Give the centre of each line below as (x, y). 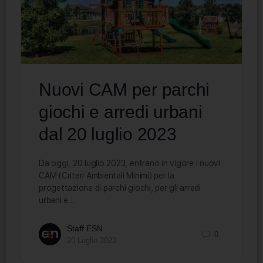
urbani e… (57, 200)
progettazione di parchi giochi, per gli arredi (120, 188)
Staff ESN (85, 229)
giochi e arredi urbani (121, 112)
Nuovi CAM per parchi (124, 90)
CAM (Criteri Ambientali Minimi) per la (107, 176)
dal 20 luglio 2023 (108, 134)
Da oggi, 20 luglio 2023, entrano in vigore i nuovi (129, 163)
